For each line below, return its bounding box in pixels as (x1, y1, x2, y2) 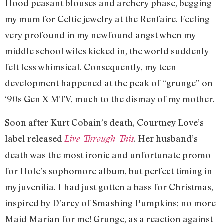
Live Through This (64, 133, 134, 144)
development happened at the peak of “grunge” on (5, 77, 213, 89)
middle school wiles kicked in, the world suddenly (5, 45, 209, 57)
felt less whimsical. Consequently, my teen (5, 61, 176, 73)
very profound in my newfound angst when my (5, 29, 196, 41)
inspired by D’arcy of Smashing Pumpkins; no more (5, 197, 216, 208)
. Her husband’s (134, 132, 198, 144)
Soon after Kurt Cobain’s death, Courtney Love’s (5, 116, 204, 128)
